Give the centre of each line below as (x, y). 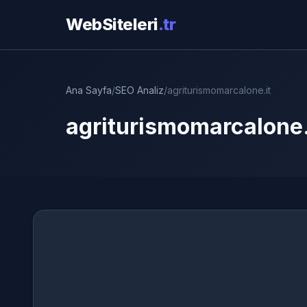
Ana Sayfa (89, 90)
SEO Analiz (139, 90)
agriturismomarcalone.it (219, 90)
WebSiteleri (112, 24)
